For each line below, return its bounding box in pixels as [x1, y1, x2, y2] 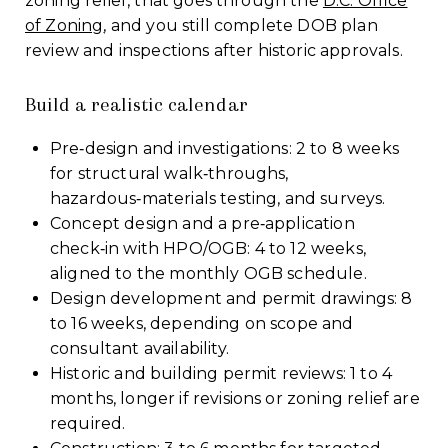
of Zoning [25, 15, 104, 35]
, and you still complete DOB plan [103, 15, 378, 35]
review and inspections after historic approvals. [25, 40, 403, 60]
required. [49, 413, 126, 433]
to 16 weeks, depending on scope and [49, 313, 354, 333]
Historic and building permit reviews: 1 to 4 [49, 363, 393, 383]
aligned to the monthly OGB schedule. [49, 263, 367, 283]
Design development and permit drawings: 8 [49, 288, 413, 308]
